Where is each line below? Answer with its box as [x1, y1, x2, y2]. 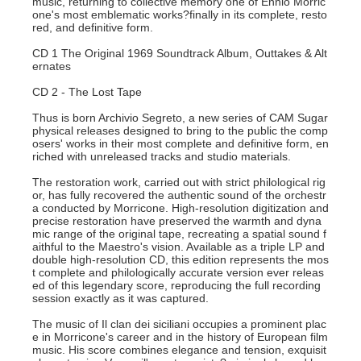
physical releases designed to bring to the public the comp [32, 124, 328, 137]
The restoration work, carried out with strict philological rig [32, 176, 326, 189]
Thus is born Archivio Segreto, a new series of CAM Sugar [32, 111, 328, 124]
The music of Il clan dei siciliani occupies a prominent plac [32, 317, 326, 330]
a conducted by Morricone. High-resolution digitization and [32, 201, 329, 214]
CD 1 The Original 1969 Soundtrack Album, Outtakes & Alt [32, 47, 327, 60]
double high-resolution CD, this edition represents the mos [32, 253, 329, 266]
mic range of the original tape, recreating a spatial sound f [32, 227, 326, 240]
